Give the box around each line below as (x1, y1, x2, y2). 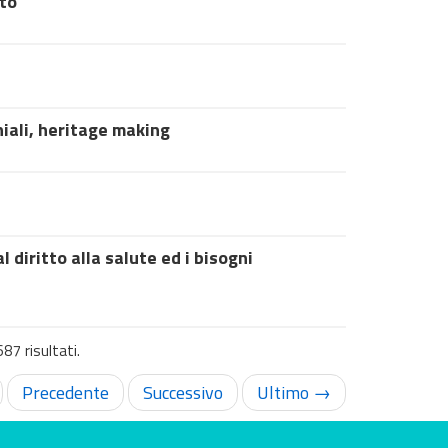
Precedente (22, 379, 109, 406)
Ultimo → (257, 379, 331, 406)
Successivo (143, 379, 223, 406)
